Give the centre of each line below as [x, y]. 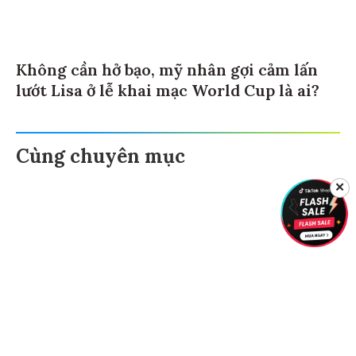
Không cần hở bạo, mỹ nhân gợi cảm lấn [167, 68]
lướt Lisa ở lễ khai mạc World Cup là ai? [168, 88]
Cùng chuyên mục [101, 154]
